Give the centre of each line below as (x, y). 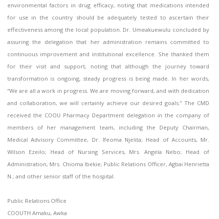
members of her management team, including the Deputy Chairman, (108, 128)
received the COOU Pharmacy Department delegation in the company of (108, 115)
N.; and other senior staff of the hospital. (61, 176)
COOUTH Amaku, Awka (37, 213)
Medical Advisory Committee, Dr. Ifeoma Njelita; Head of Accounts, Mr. (108, 140)
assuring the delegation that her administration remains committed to (108, 42)
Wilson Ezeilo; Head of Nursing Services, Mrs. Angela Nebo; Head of (108, 152)
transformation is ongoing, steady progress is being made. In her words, (108, 79)
